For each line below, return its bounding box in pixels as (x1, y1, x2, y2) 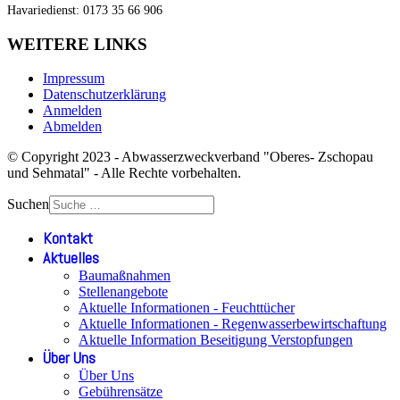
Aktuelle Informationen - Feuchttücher (79, 300, 295, 316)
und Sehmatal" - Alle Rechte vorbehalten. (7, 165, 241, 181)
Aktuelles (43, 248, 99, 269)
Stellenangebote (79, 284, 168, 300)
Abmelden (43, 119, 102, 135)
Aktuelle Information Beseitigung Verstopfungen (79, 332, 353, 348)
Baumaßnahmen (79, 268, 171, 284)
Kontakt (43, 229, 93, 249)
